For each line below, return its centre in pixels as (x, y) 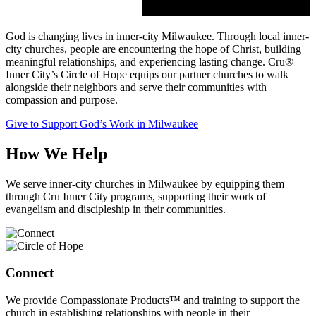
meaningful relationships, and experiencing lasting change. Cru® (150, 61)
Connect (30, 273)
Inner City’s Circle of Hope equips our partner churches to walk (147, 74)
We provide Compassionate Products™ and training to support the (153, 300)
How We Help (56, 153)
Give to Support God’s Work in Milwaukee (102, 123)
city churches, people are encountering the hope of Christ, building (153, 49)
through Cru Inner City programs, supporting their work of (136, 196)
